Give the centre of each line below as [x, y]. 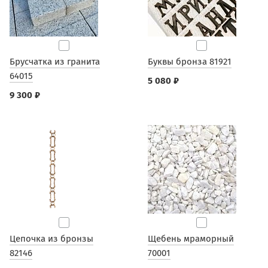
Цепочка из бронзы [51, 239]
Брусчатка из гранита [55, 62]
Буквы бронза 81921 [189, 62]
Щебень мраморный [191, 239]
